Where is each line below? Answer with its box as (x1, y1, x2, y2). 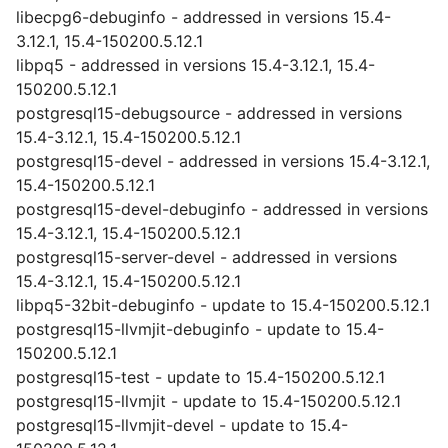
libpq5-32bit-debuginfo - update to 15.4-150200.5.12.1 (16, 295, 430, 315)
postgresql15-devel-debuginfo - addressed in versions (16, 199, 428, 219)
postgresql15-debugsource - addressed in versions (16, 103, 402, 123)
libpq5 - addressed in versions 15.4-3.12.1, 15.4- (16, 55, 375, 75)
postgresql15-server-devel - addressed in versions (16, 247, 397, 267)
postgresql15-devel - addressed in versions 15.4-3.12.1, (16, 151, 430, 171)
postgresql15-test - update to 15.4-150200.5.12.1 (16, 367, 385, 387)
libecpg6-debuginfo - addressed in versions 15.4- (16, 7, 391, 27)
